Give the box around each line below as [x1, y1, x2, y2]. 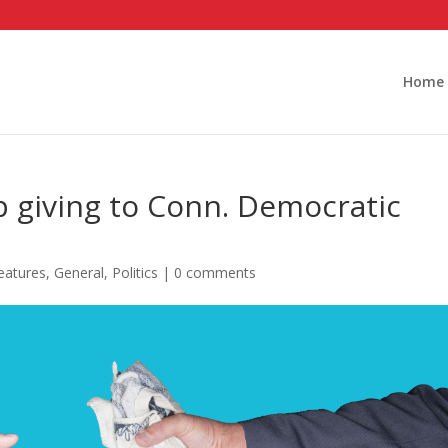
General [54, 263, 105, 282]
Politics [112, 263, 159, 282]
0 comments [174, 263, 257, 282]
